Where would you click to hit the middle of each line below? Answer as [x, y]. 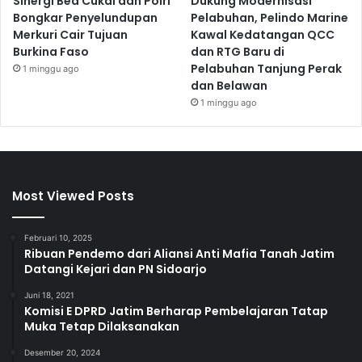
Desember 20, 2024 [62, 352]
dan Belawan [229, 85]
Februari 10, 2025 [58, 237]
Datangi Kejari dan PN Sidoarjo [116, 269]
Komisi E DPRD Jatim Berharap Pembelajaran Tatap [176, 311]
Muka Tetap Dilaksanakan [102, 326]
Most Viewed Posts [73, 196]
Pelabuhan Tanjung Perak [267, 68]
